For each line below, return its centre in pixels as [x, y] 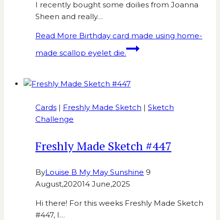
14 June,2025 [106, 184]
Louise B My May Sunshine [95, 172]
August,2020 [59, 184]
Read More [56, 36]
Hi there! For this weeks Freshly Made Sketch [119, 203]
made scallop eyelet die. [81, 53]
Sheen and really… [69, 17]
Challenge [55, 119]
